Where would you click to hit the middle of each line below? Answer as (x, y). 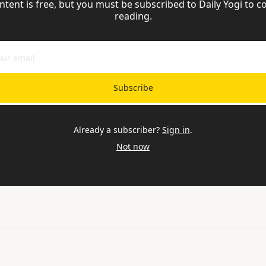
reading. (133, 16)
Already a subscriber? (117, 129)
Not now (133, 146)
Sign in (176, 129)
